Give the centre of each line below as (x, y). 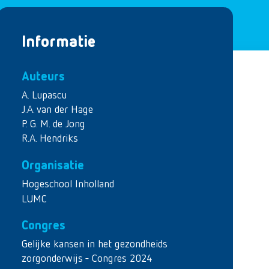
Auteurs (43, 77)
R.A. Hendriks (50, 139)
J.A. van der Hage (57, 110)
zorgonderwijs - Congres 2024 (87, 259)
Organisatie (53, 165)
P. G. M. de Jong (53, 124)
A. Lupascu (44, 95)
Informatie (59, 43)
